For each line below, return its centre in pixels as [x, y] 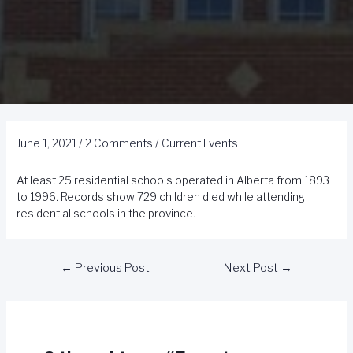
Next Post [253, 268]
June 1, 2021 [47, 144]
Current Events [200, 144]
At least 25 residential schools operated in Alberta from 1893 [173, 181]
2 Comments [119, 144]
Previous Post [111, 268]
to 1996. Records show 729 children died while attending [161, 197]
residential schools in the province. [106, 214]
